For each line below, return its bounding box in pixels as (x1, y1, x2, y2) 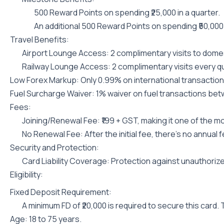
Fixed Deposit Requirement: (10, 186, 111, 197)
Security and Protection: (10, 142, 99, 153)
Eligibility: (10, 169, 43, 180)
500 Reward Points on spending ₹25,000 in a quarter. (34, 7, 220, 18)
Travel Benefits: (10, 34, 69, 45)
